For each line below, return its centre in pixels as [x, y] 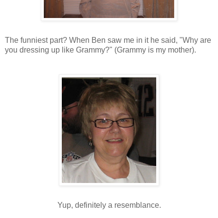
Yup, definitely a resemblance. [109, 205]
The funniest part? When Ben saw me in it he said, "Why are [108, 40]
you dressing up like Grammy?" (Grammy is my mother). [100, 50]
